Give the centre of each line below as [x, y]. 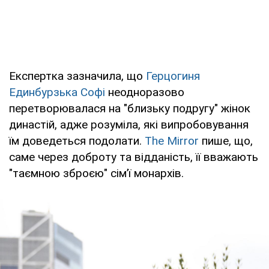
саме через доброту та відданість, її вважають [134, 157]
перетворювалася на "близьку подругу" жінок [130, 108]
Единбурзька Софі [57, 92]
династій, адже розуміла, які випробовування [129, 124]
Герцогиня [173, 76]
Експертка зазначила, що [77, 76]
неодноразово [145, 92]
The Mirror [172, 141]
